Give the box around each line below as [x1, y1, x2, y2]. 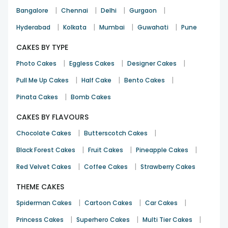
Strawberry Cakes [140, 162, 195, 171]
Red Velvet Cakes [16, 162, 71, 171]
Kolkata [63, 22, 87, 32]
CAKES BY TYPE [16, 42, 68, 52]
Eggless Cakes [69, 59, 115, 68]
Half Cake [81, 75, 111, 84]
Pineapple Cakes [136, 145, 188, 154]
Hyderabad [16, 22, 50, 32]
